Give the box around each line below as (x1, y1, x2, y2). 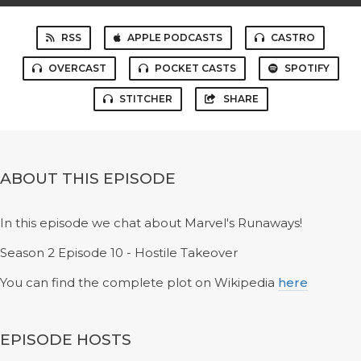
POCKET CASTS (154, 62, 236, 74)
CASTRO (271, 31, 315, 44)
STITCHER (118, 93, 172, 105)
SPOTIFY (284, 62, 330, 74)
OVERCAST (48, 62, 106, 74)
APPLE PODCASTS (127, 31, 222, 44)
